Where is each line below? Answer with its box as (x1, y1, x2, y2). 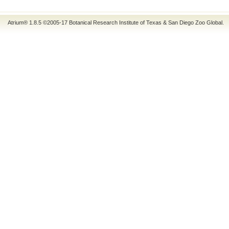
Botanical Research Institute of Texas (69, 19, 162, 26)
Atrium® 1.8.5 (8, 19, 41, 26)
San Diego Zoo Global (168, 19, 222, 26)
